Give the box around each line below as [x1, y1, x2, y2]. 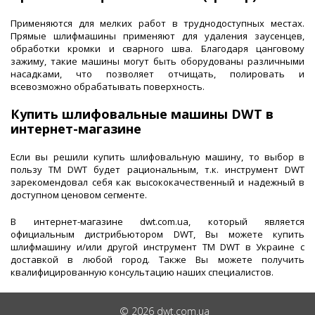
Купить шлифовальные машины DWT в [11, 105, 274, 123]
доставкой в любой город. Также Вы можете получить [11, 253, 304, 266]
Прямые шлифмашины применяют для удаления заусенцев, [11, 30, 304, 43]
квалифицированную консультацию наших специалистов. [11, 266, 274, 279]
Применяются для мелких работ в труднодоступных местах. [11, 17, 304, 30]
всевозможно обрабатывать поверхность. [11, 80, 205, 94]
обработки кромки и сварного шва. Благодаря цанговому [11, 42, 304, 56]
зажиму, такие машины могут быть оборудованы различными [11, 55, 304, 68]
